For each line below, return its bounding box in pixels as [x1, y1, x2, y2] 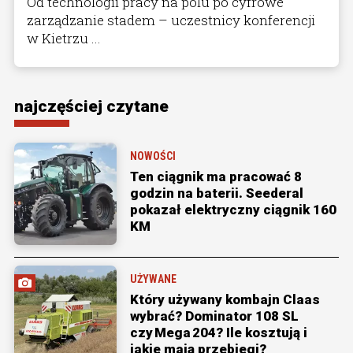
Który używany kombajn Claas [130, 291, 320, 307]
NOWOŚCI [130, 149, 176, 162]
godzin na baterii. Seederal [130, 184, 303, 201]
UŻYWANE [130, 272, 176, 285]
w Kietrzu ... [27, 28, 101, 47]
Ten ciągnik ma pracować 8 [130, 168, 302, 184]
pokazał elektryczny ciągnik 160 [130, 201, 336, 217]
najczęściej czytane [14, 96, 169, 116]
